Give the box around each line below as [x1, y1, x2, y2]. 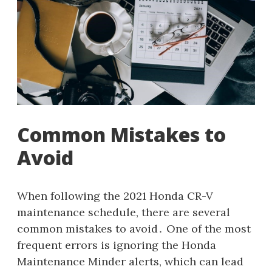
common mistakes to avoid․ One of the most [17, 221, 251, 236]
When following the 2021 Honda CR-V [17, 188, 213, 203]
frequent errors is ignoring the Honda [17, 237, 216, 252]
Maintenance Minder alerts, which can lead [17, 254, 243, 268]
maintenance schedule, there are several [17, 205, 230, 219]
